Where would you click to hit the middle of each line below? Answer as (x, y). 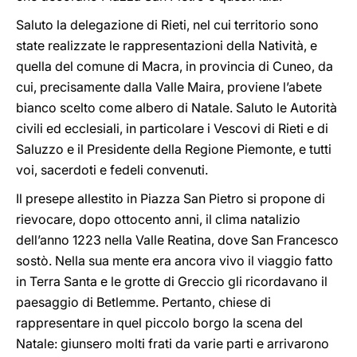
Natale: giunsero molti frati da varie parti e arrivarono (173, 343)
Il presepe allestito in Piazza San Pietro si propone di (171, 198)
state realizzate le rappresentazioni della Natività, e (167, 45)
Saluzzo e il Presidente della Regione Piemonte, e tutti (174, 149)
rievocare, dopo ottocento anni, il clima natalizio (158, 219)
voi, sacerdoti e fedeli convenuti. (112, 170)
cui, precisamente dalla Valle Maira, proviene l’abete (169, 87)
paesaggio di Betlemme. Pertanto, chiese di (143, 302)
